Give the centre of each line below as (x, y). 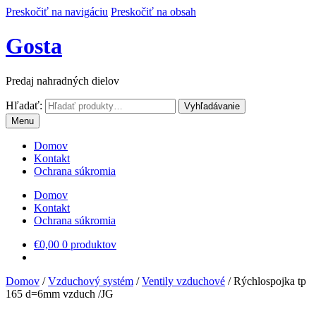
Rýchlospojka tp (270, 281)
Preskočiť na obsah (153, 12)
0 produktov (89, 244)
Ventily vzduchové (183, 281)
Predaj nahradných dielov (62, 80)
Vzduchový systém (91, 281)
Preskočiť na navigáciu (57, 12)
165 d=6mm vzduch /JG (60, 293)
